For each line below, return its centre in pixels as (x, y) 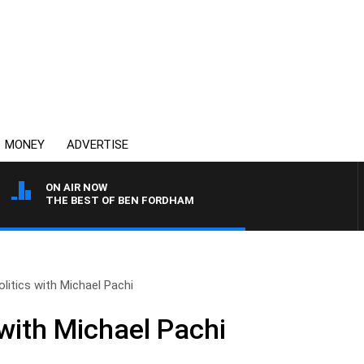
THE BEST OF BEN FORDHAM (120, 200)
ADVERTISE (97, 145)
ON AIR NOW (76, 187)
